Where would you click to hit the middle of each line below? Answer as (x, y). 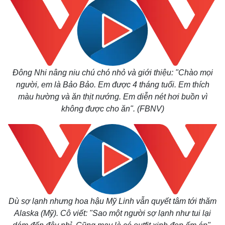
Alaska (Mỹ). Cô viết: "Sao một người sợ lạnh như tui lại (113, 213)
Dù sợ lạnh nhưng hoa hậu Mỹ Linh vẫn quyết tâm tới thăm (113, 201)
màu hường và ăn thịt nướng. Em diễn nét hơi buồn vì (113, 97)
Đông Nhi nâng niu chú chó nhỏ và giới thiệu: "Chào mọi (113, 73)
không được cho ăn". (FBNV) (113, 109)
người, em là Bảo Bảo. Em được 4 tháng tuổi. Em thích (113, 85)
